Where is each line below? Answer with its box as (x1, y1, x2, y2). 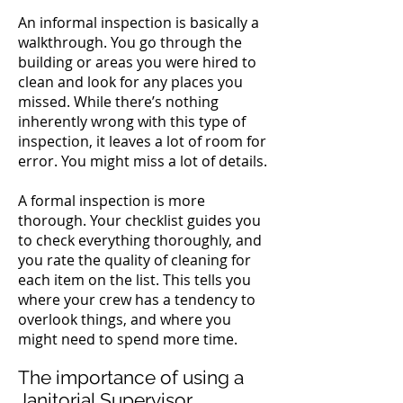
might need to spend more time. (18, 329, 237, 349)
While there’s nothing (74, 92, 219, 112)
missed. (18, 92, 74, 112)
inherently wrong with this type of (18, 112, 246, 131)
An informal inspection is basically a (18, 13, 259, 32)
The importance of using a (18, 366, 244, 389)
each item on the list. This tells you (18, 270, 251, 290)
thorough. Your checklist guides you (18, 210, 261, 230)
